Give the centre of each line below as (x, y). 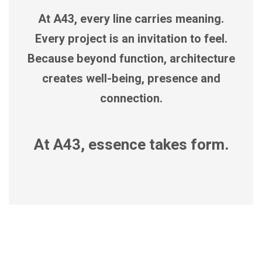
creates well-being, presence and (131, 79)
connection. (131, 99)
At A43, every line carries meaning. (131, 19)
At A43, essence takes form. (131, 145)
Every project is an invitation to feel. (131, 39)
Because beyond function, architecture (131, 59)
